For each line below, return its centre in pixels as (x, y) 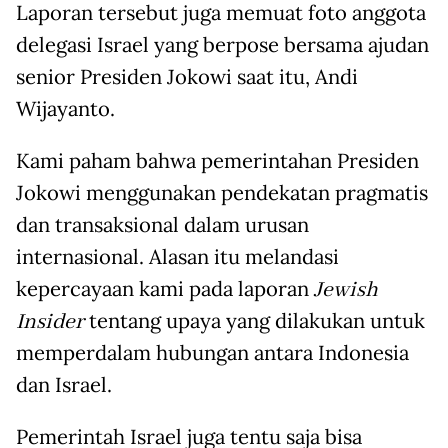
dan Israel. (64, 385)
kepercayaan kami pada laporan (165, 289)
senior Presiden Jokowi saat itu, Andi (187, 77)
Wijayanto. (65, 109)
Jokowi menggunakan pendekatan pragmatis (222, 193)
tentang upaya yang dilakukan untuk (254, 321)
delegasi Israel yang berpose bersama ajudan (222, 45)
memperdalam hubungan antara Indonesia (212, 353)
